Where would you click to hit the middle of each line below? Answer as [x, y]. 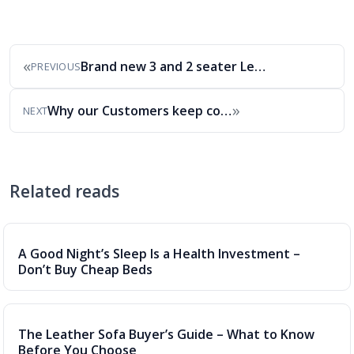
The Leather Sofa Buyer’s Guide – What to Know [166, 334]
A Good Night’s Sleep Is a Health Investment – [159, 254]
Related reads [64, 191]
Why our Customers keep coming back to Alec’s [226, 111]
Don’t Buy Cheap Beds [85, 269]
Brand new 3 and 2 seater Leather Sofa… [260, 66]
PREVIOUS [56, 66]
